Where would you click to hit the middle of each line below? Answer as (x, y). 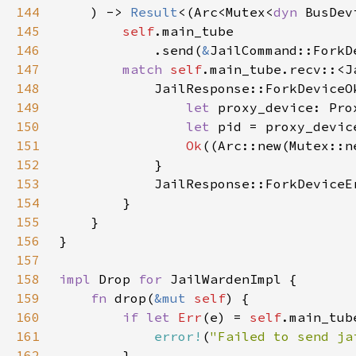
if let (150, 317)
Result (154, 12)
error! (178, 336)
